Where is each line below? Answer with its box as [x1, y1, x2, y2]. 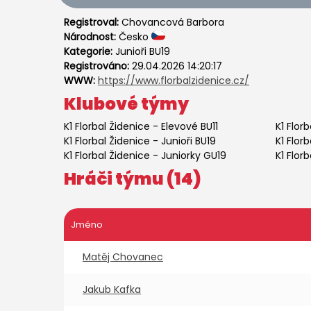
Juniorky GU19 [161, 149, 226, 162]
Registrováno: [64, 59, 132, 73]
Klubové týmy [64, 92, 189, 115]
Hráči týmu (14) [64, 167, 201, 190]
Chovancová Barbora [121, 15, 224, 29]
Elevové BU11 [161, 119, 218, 133]
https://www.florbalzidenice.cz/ [98, 74, 249, 87]
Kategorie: [64, 44, 115, 58]
